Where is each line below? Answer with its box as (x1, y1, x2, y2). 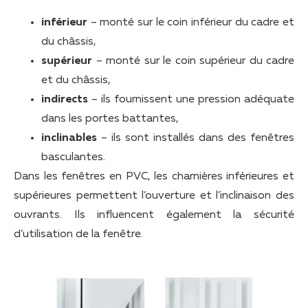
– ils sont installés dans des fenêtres (97, 132, 294, 144)
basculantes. (41, 151, 105, 163)
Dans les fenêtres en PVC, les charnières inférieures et (14, 170, 294, 182)
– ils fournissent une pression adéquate (88, 93, 294, 105)
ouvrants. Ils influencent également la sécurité (14, 209, 294, 221)
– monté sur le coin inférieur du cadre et (87, 16, 294, 28)
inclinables (41, 132, 97, 144)
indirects (41, 93, 88, 105)
